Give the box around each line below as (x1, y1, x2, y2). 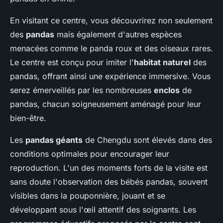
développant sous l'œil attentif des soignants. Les (10, 205, 196, 215)
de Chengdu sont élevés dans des (83, 135, 212, 145)
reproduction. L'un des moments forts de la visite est (10, 163, 208, 173)
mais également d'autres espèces (54, 29, 182, 40)
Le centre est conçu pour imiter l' (10, 57, 134, 68)
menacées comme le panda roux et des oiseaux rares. (10, 43, 213, 54)
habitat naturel (134, 57, 191, 68)
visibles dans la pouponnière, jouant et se (10, 191, 165, 201)
